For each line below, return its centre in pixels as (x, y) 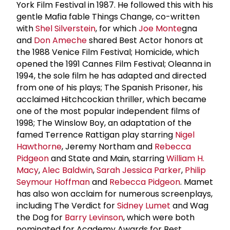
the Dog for (41, 217)
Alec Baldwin (68, 170)
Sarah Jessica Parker (139, 170)
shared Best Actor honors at (145, 40)
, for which (117, 28)
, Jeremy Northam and (108, 146)
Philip (195, 170)
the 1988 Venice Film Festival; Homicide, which (108, 52)
